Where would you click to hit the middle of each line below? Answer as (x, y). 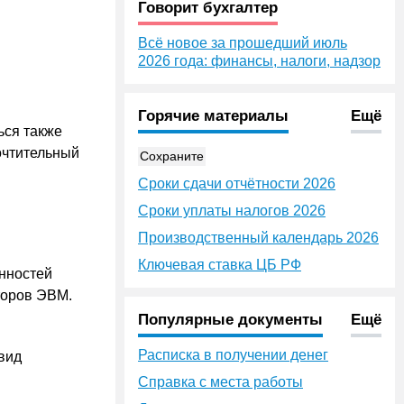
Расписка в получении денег (233, 355)
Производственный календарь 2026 (258, 238)
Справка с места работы (220, 382)
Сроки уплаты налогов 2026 (232, 211)
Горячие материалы (213, 116)
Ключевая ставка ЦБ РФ (220, 265)
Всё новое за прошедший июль (243, 43)
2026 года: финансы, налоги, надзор (259, 61)
